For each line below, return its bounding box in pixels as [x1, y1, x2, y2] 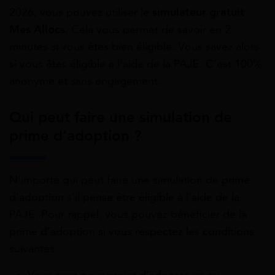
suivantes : [9, 242, 61, 256]
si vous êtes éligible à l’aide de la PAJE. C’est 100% [9, 56, 262, 71]
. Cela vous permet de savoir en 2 [65, 22, 231, 36]
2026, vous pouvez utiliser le [9, 5, 152, 19]
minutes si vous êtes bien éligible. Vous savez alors [9, 39, 259, 53]
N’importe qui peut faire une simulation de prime [9, 173, 250, 187]
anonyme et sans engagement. [9, 74, 161, 88]
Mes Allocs [9, 22, 65, 36]
